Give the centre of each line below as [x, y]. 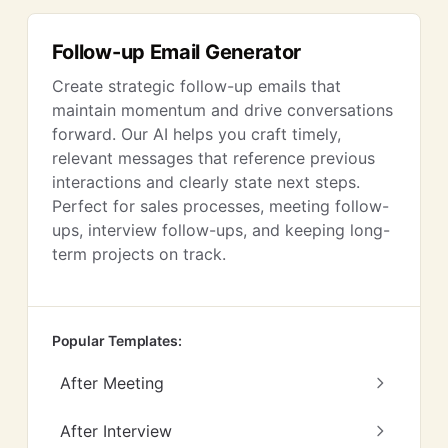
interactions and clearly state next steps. [205, 182]
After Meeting [111, 383]
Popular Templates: [116, 340]
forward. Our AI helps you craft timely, [196, 134]
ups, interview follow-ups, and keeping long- [220, 230]
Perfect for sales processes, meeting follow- [220, 206]
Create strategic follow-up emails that [196, 86]
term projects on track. [138, 254]
